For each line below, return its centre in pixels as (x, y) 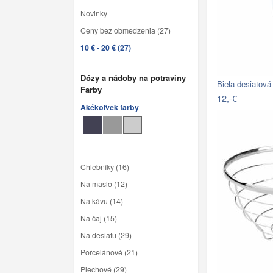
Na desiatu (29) (106, 236)
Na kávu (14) (102, 201)
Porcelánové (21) (109, 253)
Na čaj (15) (99, 218)
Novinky (94, 13)
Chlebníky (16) (105, 167)
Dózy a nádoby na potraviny (133, 77)
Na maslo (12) (104, 184)
